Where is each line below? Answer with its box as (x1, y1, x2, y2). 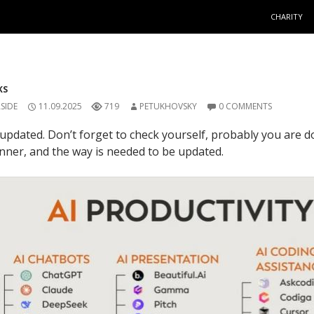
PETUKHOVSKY (139, 100, 197, 112)
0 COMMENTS (219, 100, 272, 112)
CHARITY (271, 11, 303, 22)
